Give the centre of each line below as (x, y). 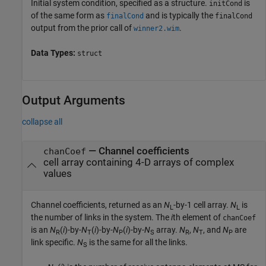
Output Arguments (74, 100)
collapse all (42, 122)
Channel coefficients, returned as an (97, 205)
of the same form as (69, 15)
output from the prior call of (82, 28)
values (57, 174)
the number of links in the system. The (101, 218)
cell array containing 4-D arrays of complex (138, 163)
